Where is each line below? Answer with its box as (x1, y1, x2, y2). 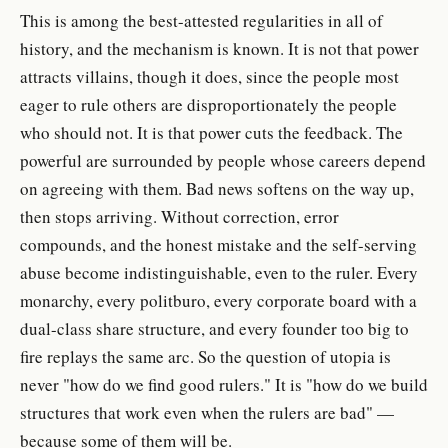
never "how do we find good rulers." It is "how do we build (20, 372, 428, 396)
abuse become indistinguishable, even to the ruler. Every (20, 260, 418, 284)
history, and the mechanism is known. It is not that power (20, 36, 419, 60)
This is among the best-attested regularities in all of (20, 8, 383, 32)
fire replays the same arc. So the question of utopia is (20, 344, 391, 368)
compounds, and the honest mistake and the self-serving (20, 232, 417, 256)
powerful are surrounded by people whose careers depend (20, 148, 426, 172)
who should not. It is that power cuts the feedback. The (20, 120, 403, 144)
